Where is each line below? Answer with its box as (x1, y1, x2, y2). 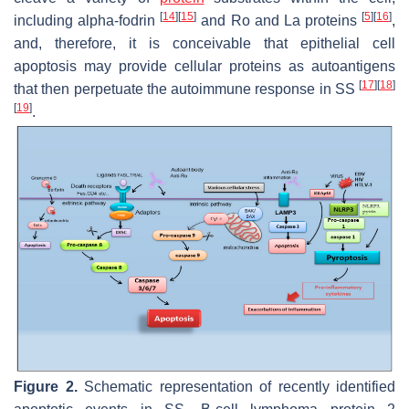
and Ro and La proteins (196, 13, 362, 29)
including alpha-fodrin (14, 13, 161, 29)
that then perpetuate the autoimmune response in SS (14, 81, 359, 98)
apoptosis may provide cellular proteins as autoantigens (14, 58, 395, 75)
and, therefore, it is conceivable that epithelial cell (14, 36, 395, 52)
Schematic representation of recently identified (77, 379, 395, 395)
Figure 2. (14, 379, 78, 395)
